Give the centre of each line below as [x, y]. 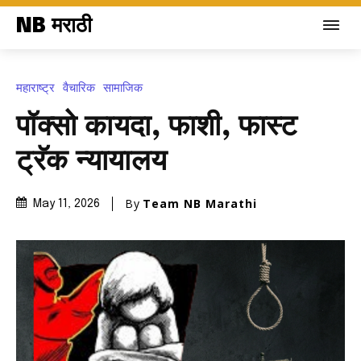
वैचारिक [79, 87]
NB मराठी [54, 26]
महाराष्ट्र [35, 87]
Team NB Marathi [200, 203]
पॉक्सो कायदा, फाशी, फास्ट [156, 127]
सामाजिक [123, 87]
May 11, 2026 [66, 204]
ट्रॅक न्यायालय [92, 162]
